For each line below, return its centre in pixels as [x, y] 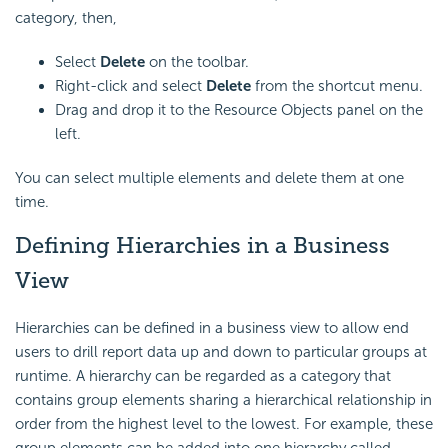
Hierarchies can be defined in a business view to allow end [212, 327]
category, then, [66, 17]
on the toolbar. [197, 61]
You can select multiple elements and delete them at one [209, 177]
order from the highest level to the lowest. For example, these [224, 423]
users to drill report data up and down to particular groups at [221, 351]
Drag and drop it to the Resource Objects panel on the [239, 109]
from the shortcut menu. [337, 85]
